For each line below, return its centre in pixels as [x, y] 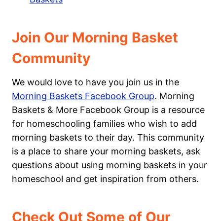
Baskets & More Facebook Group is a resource [108, 110]
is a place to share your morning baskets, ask [106, 151]
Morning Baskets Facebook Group [83, 96]
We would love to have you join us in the [95, 82]
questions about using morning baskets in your [110, 165]
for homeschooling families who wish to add [104, 123]
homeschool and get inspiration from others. [105, 179]
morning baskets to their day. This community [108, 137]
